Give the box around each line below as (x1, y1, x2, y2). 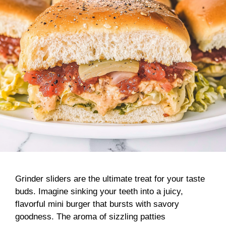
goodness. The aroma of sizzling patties (15, 211, 165, 221)
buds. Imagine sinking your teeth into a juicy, (15, 186, 183, 196)
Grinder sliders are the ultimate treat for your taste (15, 174, 205, 184)
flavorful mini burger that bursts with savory (15, 199, 179, 209)
